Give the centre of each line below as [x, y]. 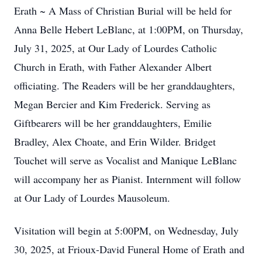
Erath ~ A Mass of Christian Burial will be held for [123, 11]
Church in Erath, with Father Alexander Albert [113, 67]
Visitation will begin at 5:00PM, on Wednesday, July [126, 230]
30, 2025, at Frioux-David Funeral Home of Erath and [129, 249]
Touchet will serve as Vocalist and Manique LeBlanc [125, 160]
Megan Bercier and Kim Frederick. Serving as [112, 104]
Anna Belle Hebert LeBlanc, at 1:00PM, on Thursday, [129, 29]
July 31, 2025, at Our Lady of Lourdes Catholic [116, 48]
